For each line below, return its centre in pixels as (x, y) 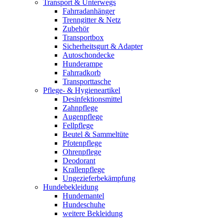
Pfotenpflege (82, 143)
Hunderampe (83, 64)
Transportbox (83, 37)
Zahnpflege (80, 108)
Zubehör (76, 29)
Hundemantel (83, 196)
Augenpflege (83, 117)
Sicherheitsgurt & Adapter (103, 46)
